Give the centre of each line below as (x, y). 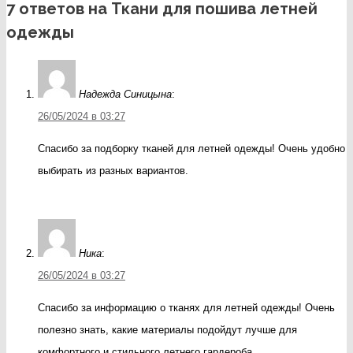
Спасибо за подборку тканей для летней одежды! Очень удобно (191, 148)
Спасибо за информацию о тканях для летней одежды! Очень (186, 307)
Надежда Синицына (125, 94)
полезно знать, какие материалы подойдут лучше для (167, 329)
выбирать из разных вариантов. (113, 170)
